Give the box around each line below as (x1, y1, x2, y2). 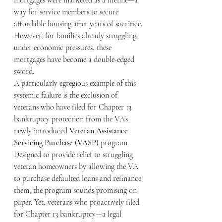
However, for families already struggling (14, 31, 138, 41)
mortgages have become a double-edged (14, 55, 136, 64)
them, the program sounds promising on (14, 185, 139, 195)
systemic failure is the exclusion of (14, 90, 119, 100)
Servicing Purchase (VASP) (14, 138, 99, 148)
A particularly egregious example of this (14, 78, 138, 88)
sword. (14, 66, 34, 76)
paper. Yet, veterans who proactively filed (14, 197, 141, 207)
